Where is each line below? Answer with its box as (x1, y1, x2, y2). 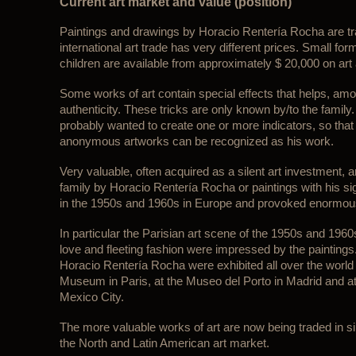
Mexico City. (59, 291, 124, 304)
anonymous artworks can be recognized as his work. (59, 135, 334, 148)
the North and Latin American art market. (59, 337, 269, 350)
